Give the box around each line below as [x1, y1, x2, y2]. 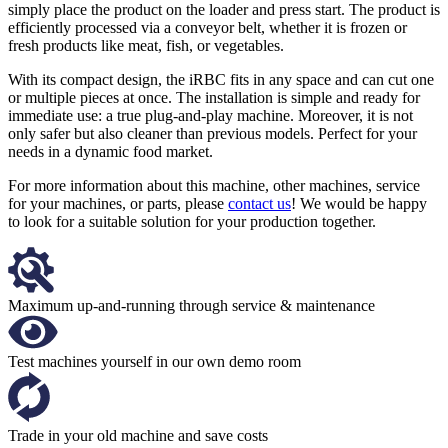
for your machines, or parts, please [8, 195, 228, 213]
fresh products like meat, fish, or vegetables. [8, 37, 284, 55]
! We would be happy [291, 195, 427, 213]
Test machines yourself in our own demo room [8, 353, 301, 371]
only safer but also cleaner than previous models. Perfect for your [8, 125, 417, 143]
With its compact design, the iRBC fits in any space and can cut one [8, 71, 434, 89]
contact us [228, 195, 291, 213]
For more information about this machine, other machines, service [8, 177, 420, 195]
